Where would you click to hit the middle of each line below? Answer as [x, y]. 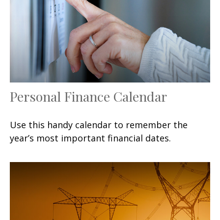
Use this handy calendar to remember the [99, 125]
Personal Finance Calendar [88, 96]
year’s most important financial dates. [90, 138]
